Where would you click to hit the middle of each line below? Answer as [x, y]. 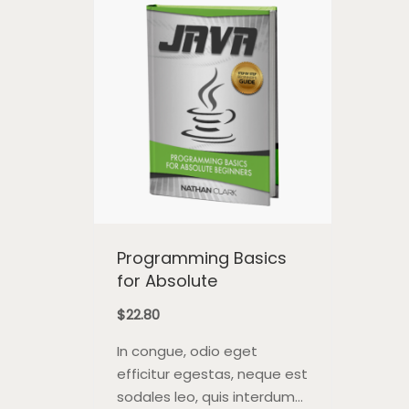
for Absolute [167, 281]
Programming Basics [202, 258]
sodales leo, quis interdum [206, 397]
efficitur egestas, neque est [212, 374]
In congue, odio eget [187, 351]
